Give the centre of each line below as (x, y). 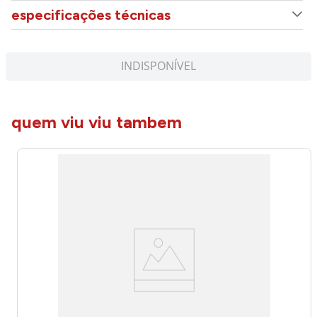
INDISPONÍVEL (158, 66)
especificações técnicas (91, 15)
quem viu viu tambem (97, 122)
